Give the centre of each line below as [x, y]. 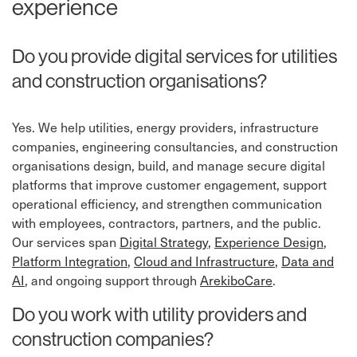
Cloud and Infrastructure [204, 261]
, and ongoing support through [112, 280]
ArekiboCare [236, 280]
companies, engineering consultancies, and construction [175, 146]
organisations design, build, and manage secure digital [169, 165]
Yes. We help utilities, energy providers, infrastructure [165, 127]
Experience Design [269, 242]
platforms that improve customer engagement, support [169, 184]
